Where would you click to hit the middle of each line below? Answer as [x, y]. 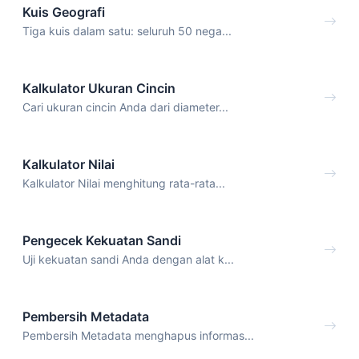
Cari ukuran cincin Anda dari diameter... [125, 107]
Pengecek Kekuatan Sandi [102, 240]
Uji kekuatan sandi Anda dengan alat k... [128, 259]
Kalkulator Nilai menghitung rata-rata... [124, 184]
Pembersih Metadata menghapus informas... [138, 335]
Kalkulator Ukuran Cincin [99, 89]
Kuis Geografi [64, 12]
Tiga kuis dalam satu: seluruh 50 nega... [127, 31]
